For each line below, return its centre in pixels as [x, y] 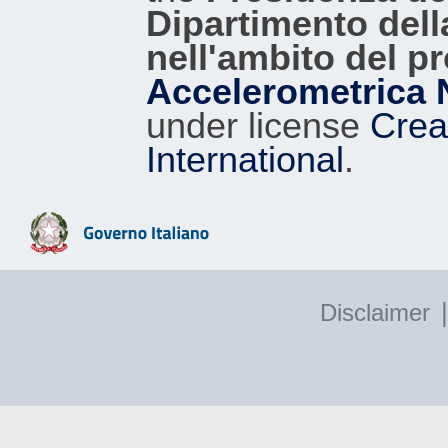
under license [258, 125]
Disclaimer [375, 312]
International [245, 159]
